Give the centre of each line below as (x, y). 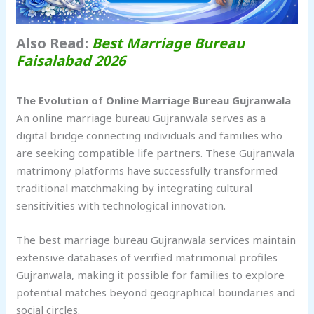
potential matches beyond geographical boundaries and (156, 293)
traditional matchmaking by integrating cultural (135, 188)
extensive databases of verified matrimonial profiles (147, 258)
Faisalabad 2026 (71, 61)
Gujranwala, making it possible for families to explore (151, 275)
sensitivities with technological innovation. (121, 206)
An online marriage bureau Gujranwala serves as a (141, 118)
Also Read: (54, 43)
